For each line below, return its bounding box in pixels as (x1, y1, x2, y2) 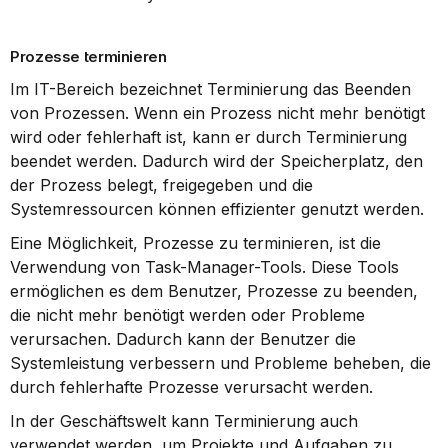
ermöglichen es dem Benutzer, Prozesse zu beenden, (10, 281, 418, 301)
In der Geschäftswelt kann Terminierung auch (10, 411, 358, 431)
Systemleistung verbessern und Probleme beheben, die (10, 353, 431, 373)
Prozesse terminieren (10, 47, 167, 66)
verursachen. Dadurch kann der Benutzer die (10, 329, 356, 349)
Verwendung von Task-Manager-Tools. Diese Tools (10, 257, 399, 277)
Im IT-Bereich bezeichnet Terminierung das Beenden (10, 79, 411, 99)
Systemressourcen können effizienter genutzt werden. (10, 199, 424, 219)
